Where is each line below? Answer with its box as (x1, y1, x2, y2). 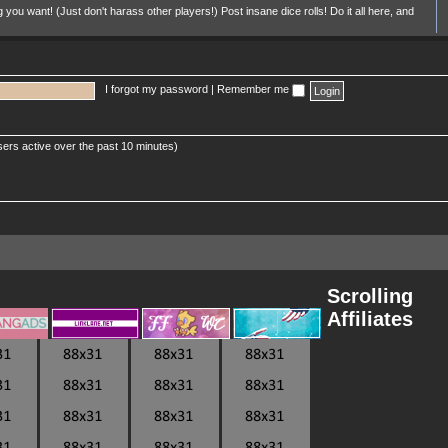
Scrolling (327, 285, 413, 307)
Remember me (217, 83, 293, 96)
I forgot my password (105, 83, 209, 96)
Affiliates (327, 308, 413, 330)
